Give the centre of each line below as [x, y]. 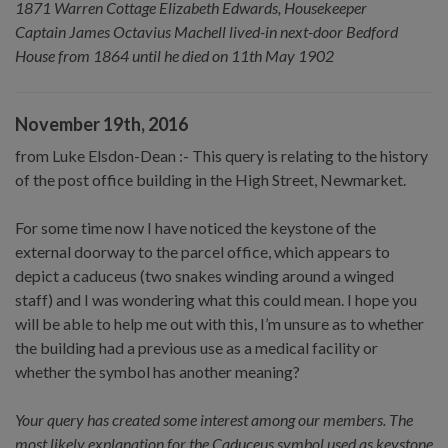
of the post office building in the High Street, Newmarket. [210, 179]
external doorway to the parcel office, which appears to [202, 251]
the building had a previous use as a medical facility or [196, 347]
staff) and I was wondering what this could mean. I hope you [216, 299]
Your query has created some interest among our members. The [214, 419]
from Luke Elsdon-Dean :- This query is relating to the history [221, 155]
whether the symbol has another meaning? [157, 371]
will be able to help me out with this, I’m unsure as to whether [219, 323]
